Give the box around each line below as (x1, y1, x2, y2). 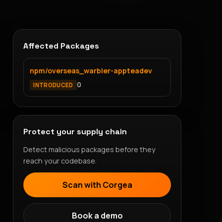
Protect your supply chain (23, 126, 127, 137)
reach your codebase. (23, 156, 97, 166)
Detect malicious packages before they (23, 145, 156, 155)
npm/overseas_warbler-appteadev (30, 65, 152, 75)
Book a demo (71, 210, 123, 221)
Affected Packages (23, 40, 99, 51)
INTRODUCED (33, 81, 73, 89)
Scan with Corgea (62, 179, 132, 190)
